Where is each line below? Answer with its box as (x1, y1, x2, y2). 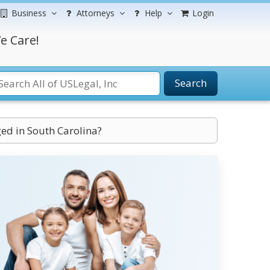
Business (11, 7, 46, 19)
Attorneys (77, 7, 115, 19)
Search (175, 76, 207, 90)
